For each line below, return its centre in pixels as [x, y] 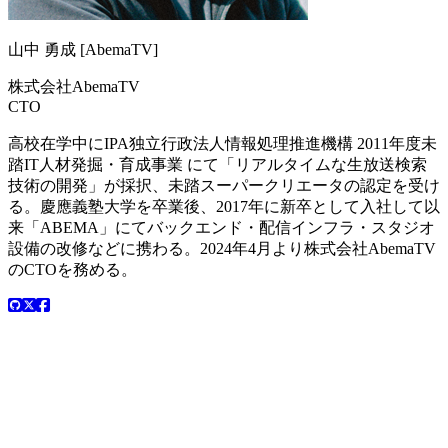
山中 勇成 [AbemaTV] [83, 49]
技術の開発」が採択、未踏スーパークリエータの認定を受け [224, 185]
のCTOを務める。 [72, 269]
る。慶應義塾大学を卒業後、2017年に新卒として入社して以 [224, 206]
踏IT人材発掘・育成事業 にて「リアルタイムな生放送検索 [217, 164]
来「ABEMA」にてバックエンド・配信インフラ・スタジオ [221, 227]
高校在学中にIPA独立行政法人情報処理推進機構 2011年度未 [222, 143]
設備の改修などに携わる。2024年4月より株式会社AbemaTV [222, 248]
